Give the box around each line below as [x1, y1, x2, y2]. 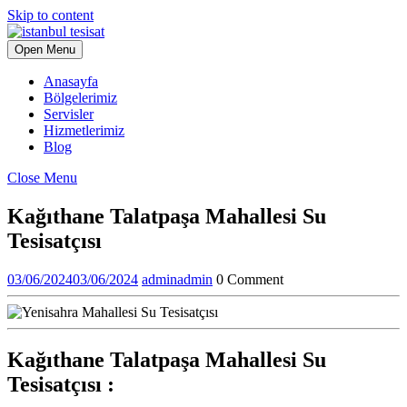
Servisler [44, 106, 94, 122]
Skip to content [7, 7, 94, 23]
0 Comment [216, 271, 283, 287]
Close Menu [7, 170, 77, 185]
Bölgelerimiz [44, 90, 117, 105]
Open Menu [15, 43, 75, 56]
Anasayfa [44, 74, 98, 89]
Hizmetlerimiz [44, 123, 124, 138]
